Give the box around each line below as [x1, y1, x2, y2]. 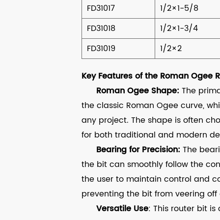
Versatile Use [96, 202, 148, 216]
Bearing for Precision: [96, 143, 180, 157]
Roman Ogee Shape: [96, 84, 182, 98]
